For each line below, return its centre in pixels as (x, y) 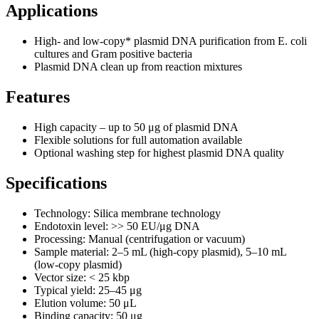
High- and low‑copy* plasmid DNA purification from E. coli (171, 41)
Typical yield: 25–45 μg (88, 290)
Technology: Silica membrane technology (127, 213)
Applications (52, 11)
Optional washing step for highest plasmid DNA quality (159, 153)
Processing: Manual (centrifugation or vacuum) (140, 239)
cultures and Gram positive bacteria (113, 54)
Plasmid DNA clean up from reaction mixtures (138, 67)
